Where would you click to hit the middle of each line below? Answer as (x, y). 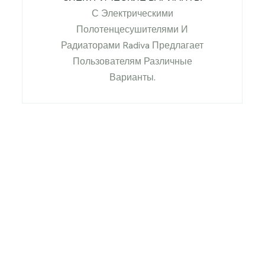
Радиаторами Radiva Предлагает (132, 45)
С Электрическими (132, 13)
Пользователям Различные (132, 61)
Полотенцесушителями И (132, 29)
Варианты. (132, 77)
